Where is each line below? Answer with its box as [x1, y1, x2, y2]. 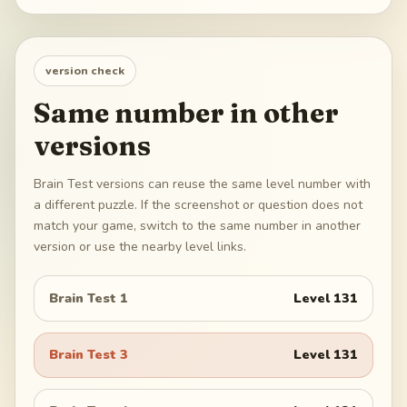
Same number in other [34, 96, 339, 131]
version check [45, 63, 124, 79]
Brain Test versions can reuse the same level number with [34, 175, 371, 194]
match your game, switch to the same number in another [34, 217, 361, 235]
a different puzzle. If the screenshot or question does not [34, 196, 362, 214]
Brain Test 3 [49, 345, 128, 364]
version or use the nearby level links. [34, 238, 246, 256]
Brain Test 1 [49, 289, 128, 308]
